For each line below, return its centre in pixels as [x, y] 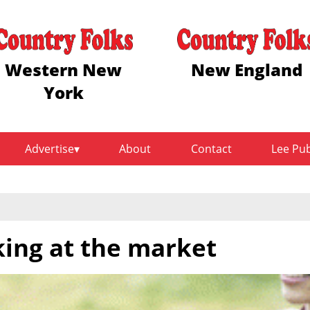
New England [246, 69]
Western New [64, 69]
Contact [211, 149]
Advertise [50, 149]
